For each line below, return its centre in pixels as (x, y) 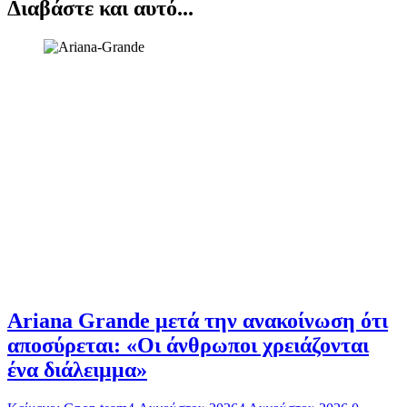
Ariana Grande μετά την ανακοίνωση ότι (198, 321)
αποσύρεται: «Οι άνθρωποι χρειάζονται (188, 346)
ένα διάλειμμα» (77, 370)
